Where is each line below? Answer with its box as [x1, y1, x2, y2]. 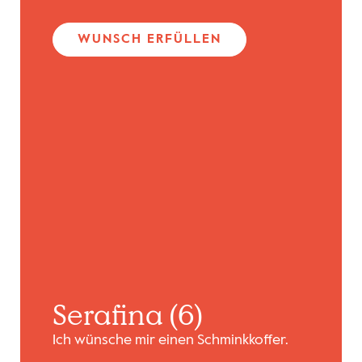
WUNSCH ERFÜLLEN [77, 32, 221, 46]
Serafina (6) [52, 297, 202, 332]
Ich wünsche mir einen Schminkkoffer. [52, 333, 288, 348]
